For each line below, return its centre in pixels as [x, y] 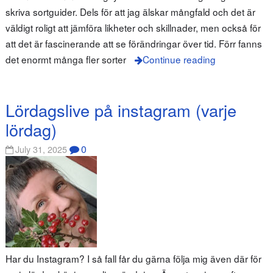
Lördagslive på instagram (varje [121, 110]
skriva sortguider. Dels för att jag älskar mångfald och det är [130, 12]
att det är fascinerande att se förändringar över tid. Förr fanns [133, 44]
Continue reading [179, 59]
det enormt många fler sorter [66, 59]
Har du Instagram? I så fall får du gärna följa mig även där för [133, 259]
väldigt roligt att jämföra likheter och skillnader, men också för [133, 28]
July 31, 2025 [41, 149]
